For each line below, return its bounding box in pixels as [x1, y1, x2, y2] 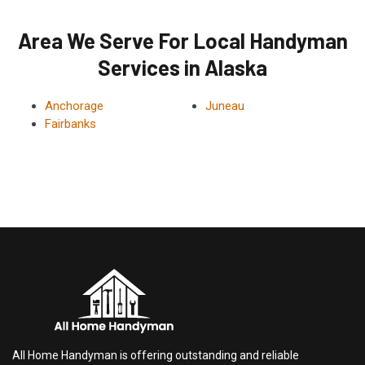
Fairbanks [45, 117, 96, 132]
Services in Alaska [98, 55, 267, 81]
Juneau [204, 99, 244, 114]
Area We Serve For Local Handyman [17, 28, 348, 54]
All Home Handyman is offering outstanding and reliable [12, 349, 299, 363]
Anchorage [45, 99, 103, 114]
